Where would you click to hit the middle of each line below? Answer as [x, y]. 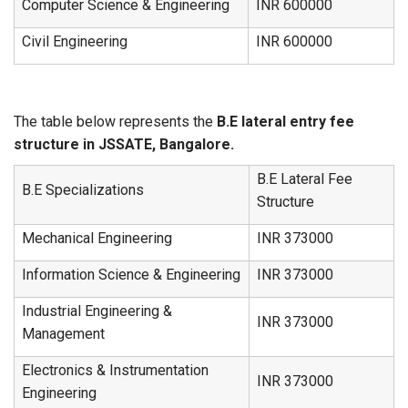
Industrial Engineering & [97, 311]
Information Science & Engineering [131, 275]
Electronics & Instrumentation [115, 370]
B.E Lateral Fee [305, 179]
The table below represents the [115, 122]
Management [63, 334]
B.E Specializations [83, 190]
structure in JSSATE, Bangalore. [124, 144]
